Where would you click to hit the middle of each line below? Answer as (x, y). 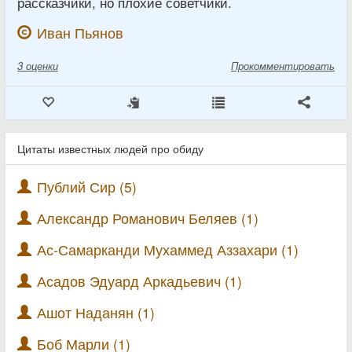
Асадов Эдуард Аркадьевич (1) (139, 280)
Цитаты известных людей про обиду (110, 148)
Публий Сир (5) (87, 186)
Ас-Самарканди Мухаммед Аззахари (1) (168, 249)
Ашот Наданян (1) (96, 312)
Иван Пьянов (80, 32)
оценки (42, 65)
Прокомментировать (283, 65)
